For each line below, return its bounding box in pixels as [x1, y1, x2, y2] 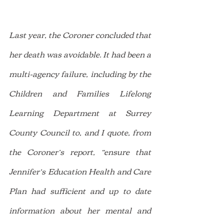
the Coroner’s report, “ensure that [9, 143, 151, 159]
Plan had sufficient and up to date [9, 182, 151, 198]
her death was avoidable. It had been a [9, 46, 151, 61]
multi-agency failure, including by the [9, 65, 151, 81]
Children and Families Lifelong [9, 85, 151, 100]
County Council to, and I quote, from [9, 124, 151, 139]
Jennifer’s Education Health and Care [9, 163, 151, 178]
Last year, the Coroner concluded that [9, 26, 151, 42]
